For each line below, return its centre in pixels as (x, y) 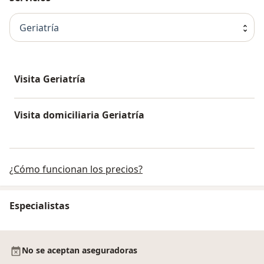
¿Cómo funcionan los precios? (76, 169)
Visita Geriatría (50, 79)
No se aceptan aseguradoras (80, 250)
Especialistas (39, 206)
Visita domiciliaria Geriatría (79, 115)
